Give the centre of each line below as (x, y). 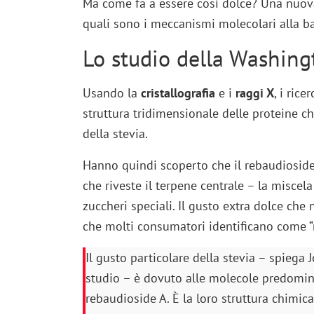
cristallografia (179, 93)
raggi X (254, 93)
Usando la (111, 93)
